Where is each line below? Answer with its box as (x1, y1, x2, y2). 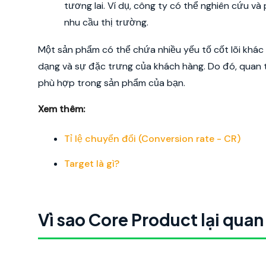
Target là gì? (64, 157, 119, 170)
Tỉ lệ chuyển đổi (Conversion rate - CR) (64, 132, 240, 145)
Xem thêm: (38, 103, 85, 115)
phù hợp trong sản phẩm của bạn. (38, 77, 185, 89)
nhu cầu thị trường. (64, 16, 148, 28)
